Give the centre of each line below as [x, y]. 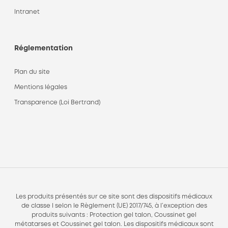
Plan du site [32, 72]
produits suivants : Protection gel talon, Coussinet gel [114, 215]
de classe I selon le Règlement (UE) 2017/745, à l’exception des [114, 206]
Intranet [27, 12]
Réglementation [44, 48]
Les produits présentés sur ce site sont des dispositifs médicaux [114, 197]
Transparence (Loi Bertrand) [57, 103]
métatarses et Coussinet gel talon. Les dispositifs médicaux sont [114, 224]
